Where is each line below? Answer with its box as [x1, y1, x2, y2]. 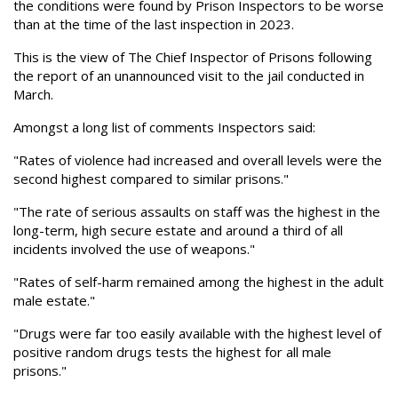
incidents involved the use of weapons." [13, 240, 255, 258]
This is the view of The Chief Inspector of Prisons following [13, 48, 372, 66]
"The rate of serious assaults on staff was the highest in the [13, 203, 380, 220]
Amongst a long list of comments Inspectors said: [13, 118, 315, 136]
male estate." [13, 291, 95, 309]
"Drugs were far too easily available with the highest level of [13, 324, 381, 342]
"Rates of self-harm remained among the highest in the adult [13, 273, 384, 291]
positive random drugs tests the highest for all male [13, 343, 331, 361]
